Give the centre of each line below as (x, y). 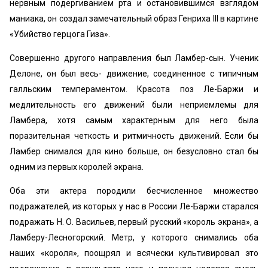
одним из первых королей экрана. (77, 167)
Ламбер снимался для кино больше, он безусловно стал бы (134, 151)
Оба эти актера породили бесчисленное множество (134, 191)
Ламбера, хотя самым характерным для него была (134, 120)
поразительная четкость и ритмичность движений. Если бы (134, 136)
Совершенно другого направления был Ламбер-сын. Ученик (134, 58)
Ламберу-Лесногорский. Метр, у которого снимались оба (134, 237)
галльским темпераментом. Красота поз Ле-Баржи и (134, 89)
